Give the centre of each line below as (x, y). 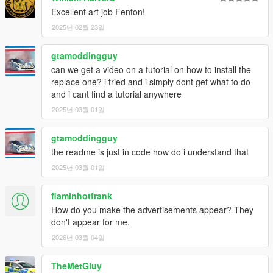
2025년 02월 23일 (78, 27)
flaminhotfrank (82, 195)
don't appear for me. (90, 222)
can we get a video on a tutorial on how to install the (151, 69)
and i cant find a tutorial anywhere (116, 94)
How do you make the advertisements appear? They (152, 209)
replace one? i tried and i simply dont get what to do (151, 81)
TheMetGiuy (76, 265)
